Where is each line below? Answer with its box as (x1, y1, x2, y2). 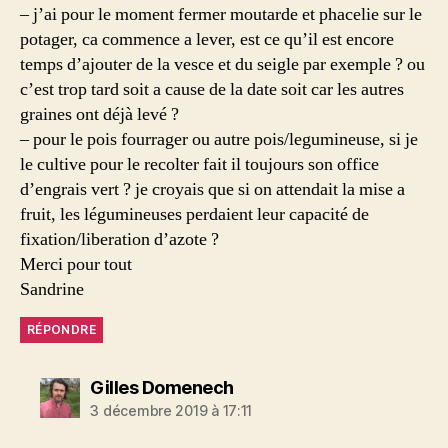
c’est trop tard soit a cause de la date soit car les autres (20, 78, 404, 101)
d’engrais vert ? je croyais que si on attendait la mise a (20, 178, 405, 201)
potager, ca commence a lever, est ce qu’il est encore (20, 28, 394, 51)
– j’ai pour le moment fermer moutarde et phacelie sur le (20, 3, 422, 26)
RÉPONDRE (27, 322, 96, 337)
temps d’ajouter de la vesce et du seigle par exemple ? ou (20, 53, 425, 76)
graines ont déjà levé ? (20, 103, 179, 126)
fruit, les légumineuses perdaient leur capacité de (20, 203, 369, 226)
